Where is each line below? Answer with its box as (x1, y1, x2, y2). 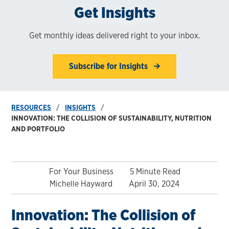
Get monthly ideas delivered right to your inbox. (29, 30, 200, 40)
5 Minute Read (129, 167, 180, 177)
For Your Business (49, 167, 113, 177)
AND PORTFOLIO (11, 125, 65, 133)
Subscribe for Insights (69, 61, 150, 71)
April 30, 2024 (129, 179, 179, 189)
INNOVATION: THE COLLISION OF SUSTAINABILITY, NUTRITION (11, 114, 212, 123)
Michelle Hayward (50, 179, 112, 189)
